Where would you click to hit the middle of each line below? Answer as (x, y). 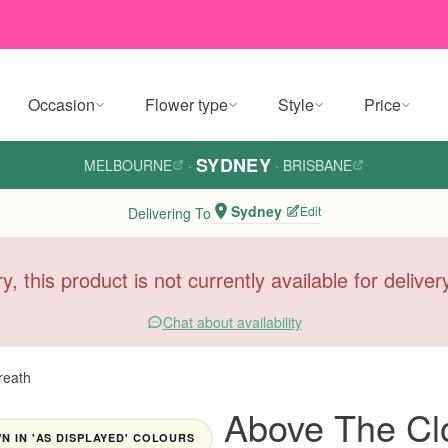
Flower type (186, 104)
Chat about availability (232, 322)
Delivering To (169, 212)
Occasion (61, 104)
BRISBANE (318, 165)
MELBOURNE (127, 165)
